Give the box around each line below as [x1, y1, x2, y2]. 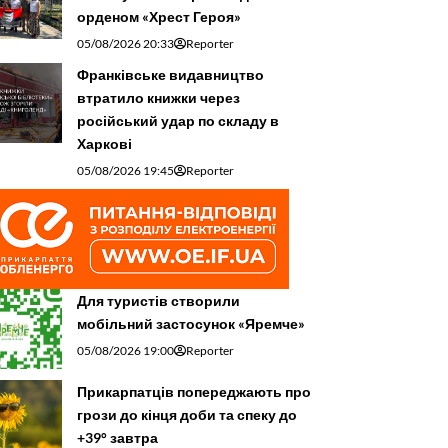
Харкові [77, 135, 132, 153]
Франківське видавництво [77, 66, 264, 84]
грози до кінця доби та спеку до [77, 406, 297, 424]
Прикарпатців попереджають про [77, 383, 311, 401]
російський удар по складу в [77, 112, 279, 130]
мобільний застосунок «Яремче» [77, 315, 305, 333]
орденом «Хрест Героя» [77, 8, 241, 26]
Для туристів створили [77, 292, 240, 310]
